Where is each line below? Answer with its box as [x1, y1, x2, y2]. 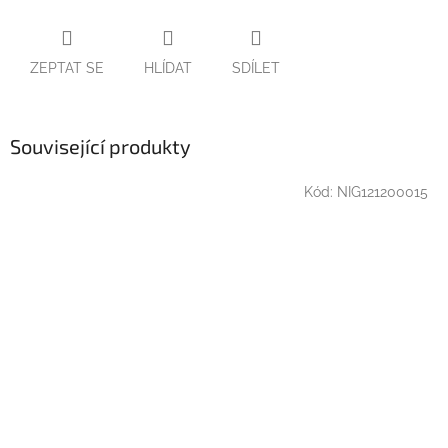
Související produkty [10, 133, 191, 158]
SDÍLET [232, 59, 280, 76]
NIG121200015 [337, 184, 428, 201]
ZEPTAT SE [30, 59, 104, 76]
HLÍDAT [144, 59, 192, 76]
